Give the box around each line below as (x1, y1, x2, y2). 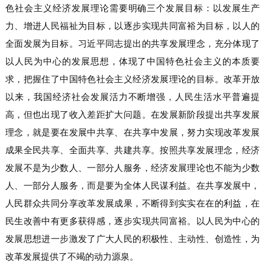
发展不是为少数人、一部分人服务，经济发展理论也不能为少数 (5, 163, 260, 173)
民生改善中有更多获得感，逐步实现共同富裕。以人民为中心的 (5, 216, 260, 226)
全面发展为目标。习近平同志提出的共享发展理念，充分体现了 (5, 39, 260, 49)
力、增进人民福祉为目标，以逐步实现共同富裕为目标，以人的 (5, 21, 260, 31)
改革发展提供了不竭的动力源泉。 (5, 252, 138, 261)
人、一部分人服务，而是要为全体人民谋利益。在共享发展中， (5, 181, 260, 190)
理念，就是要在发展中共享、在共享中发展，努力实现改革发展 (5, 128, 260, 137)
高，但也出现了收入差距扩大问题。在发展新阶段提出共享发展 (5, 110, 260, 119)
